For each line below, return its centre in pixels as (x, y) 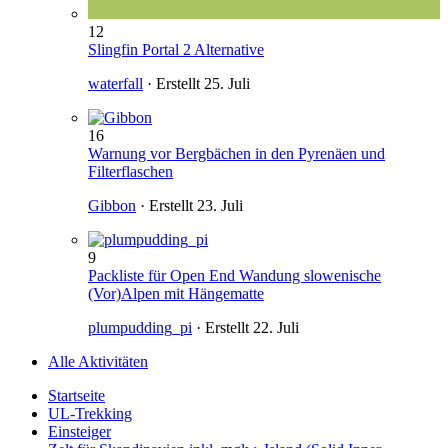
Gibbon (112, 206)
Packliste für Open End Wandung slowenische (234, 276)
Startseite (76, 396)
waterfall (115, 84)
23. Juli (220, 206)
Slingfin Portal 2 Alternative (176, 50)
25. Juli (227, 84)
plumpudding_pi (140, 328)
